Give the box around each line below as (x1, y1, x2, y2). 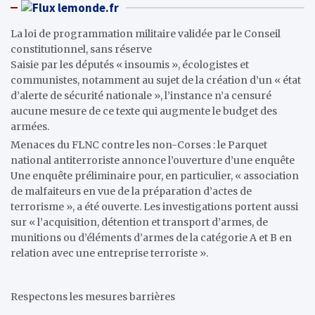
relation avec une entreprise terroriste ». (11, 246, 208, 259)
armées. (11, 120, 49, 133)
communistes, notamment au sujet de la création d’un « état (11, 73, 301, 86)
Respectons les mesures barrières (11, 290, 175, 303)
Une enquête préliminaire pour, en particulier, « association (11, 169, 299, 182)
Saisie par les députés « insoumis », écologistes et (11, 58, 249, 71)
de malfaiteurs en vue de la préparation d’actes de (11, 184, 252, 198)
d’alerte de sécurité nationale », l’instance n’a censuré (11, 89, 271, 102)
